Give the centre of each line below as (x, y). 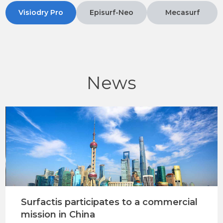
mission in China (58, 215)
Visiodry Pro (41, 12)
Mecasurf (182, 12)
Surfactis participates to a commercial (109, 202)
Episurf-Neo (112, 12)
